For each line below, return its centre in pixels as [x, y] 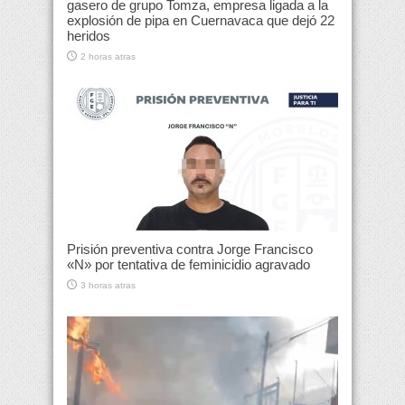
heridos [89, 36]
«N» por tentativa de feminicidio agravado [188, 265]
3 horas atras [108, 286]
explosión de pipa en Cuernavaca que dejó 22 [201, 21]
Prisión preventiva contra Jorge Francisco [190, 250]
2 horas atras [108, 57]
